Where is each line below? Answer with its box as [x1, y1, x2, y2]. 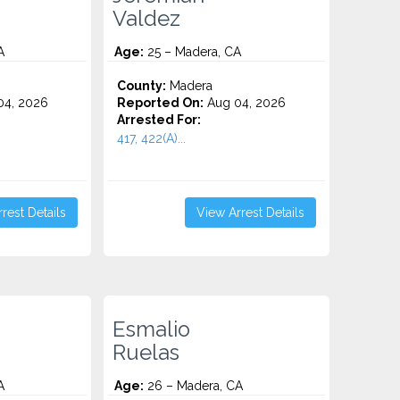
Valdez [112, 6, 181, 31]
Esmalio [112, 317, 191, 342]
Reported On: [117, 96, 204, 110]
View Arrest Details [196, 205, 304, 220]
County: [117, 79, 167, 93]
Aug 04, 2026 [204, 96, 287, 110]
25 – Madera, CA [144, 45, 242, 59]
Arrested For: [117, 112, 202, 127]
